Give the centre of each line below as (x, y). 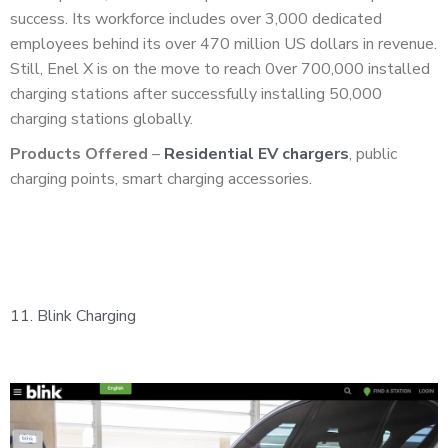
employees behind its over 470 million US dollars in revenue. (223, 44)
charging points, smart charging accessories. (163, 179)
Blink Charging (86, 316)
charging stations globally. (105, 119)
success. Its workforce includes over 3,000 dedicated (196, 19)
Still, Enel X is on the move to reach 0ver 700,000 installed (220, 69)
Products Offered (79, 154)
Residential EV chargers (256, 154)
